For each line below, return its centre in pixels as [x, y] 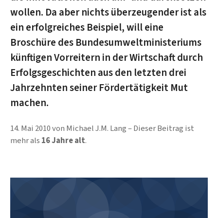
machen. [29, 103]
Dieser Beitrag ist [163, 128]
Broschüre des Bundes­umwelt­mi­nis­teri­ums [106, 42]
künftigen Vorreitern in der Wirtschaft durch [106, 57]
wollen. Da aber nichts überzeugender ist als [108, 12]
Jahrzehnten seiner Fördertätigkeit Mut [99, 88]
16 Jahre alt [63, 140]
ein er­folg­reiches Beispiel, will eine [87, 27]
